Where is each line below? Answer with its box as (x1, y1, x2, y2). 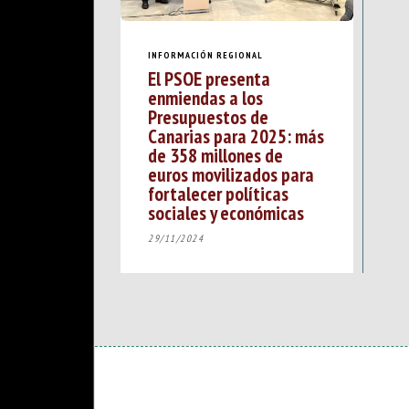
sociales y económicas (148, 200, 304, 226)
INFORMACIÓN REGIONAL (148, 48, 263, 61)
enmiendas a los (148, 85, 263, 111)
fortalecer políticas (148, 181, 288, 207)
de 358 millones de (148, 142, 283, 169)
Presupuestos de (148, 104, 268, 131)
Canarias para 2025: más (148, 123, 324, 150)
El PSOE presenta (148, 66, 270, 92)
